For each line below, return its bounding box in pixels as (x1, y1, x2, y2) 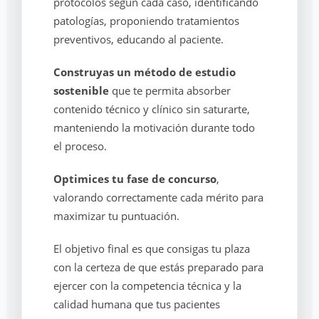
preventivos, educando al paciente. (53, 32, 224, 46)
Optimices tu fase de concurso (53, 172, 216, 186)
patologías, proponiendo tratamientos (53, 14, 239, 28)
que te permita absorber (108, 83, 231, 98)
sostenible (53, 83, 109, 98)
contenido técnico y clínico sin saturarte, (53, 102, 250, 116)
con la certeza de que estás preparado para (53, 260, 263, 274)
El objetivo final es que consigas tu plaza (53, 241, 250, 256)
